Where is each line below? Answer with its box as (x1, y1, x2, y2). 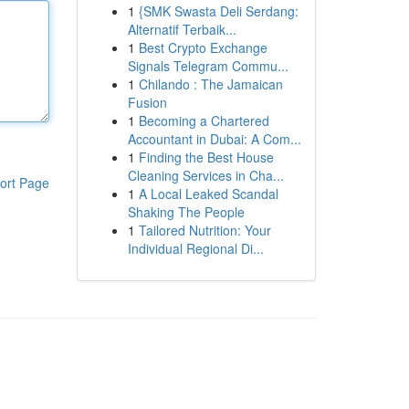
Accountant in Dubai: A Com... (127, 130, 301, 148)
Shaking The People (127, 203, 245, 221)
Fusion (127, 93, 167, 111)
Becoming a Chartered (138, 111, 269, 130)
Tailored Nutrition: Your (138, 221, 271, 239)
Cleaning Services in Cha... (127, 166, 284, 184)
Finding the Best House (138, 148, 274, 166)
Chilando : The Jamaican (138, 75, 283, 93)
